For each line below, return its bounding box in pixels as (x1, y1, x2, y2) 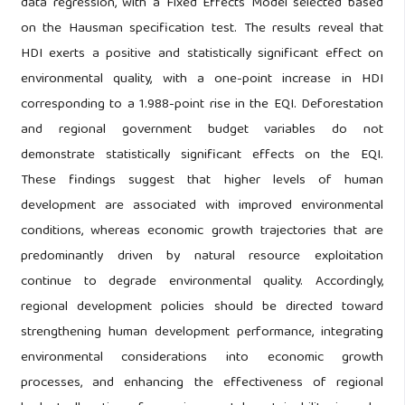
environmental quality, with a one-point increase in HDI (20, 68, 384, 92)
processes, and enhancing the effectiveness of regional (20, 372, 384, 396)
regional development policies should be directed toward (20, 296, 384, 320)
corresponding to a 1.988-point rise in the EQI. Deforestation (20, 93, 384, 118)
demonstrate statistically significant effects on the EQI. (20, 144, 384, 168)
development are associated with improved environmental (20, 194, 384, 219)
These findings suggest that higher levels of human (20, 169, 384, 193)
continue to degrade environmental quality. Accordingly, (20, 270, 384, 295)
